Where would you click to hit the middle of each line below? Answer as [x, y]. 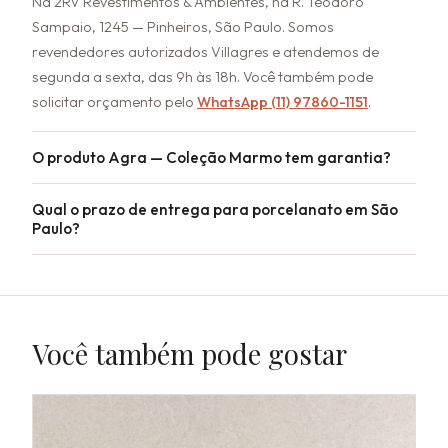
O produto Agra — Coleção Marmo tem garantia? [211, 157]
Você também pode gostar [189, 354]
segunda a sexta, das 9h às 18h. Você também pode [202, 77]
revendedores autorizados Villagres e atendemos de [205, 52]
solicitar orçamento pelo [114, 102]
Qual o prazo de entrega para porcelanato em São [215, 209]
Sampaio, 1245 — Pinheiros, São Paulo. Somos [183, 27]
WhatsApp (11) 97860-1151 [282, 102]
